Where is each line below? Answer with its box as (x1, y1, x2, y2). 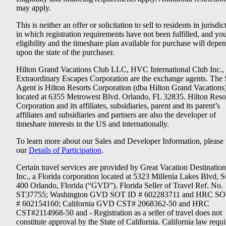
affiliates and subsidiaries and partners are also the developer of (16, 110, 216, 119)
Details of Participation (29, 145, 101, 154)
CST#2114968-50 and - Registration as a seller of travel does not (16, 208, 222, 217)
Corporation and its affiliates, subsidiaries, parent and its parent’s (16, 101, 220, 110)
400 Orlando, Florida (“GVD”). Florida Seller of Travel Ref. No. (16, 181, 223, 190)
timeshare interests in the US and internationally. (16, 119, 169, 128)
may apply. (16, 3, 51, 12)
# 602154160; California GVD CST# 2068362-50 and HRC (16, 199, 209, 208)
